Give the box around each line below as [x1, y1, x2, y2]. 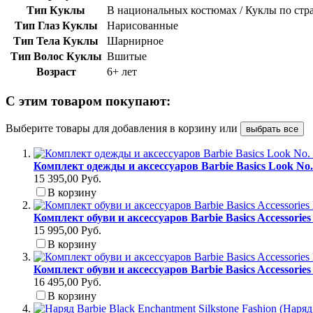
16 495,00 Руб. [34, 276, 101, 289]
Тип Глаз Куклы [14, 19, 98, 31]
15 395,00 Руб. [34, 173, 101, 185]
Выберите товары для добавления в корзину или [6, 122, 240, 135]
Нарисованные [107, 19, 178, 31]
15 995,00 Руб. [34, 224, 101, 237]
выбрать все [246, 124, 298, 135]
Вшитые [107, 50, 147, 62]
